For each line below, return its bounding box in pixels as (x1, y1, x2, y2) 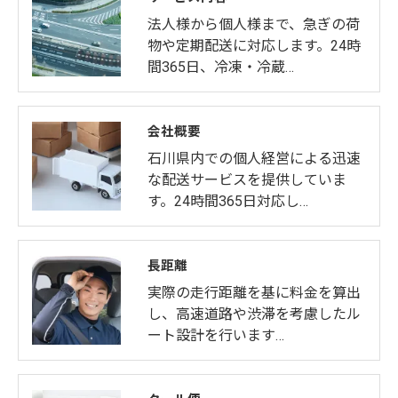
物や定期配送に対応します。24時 (147, 37, 361, 54)
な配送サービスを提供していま (147, 171, 346, 188)
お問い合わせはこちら (132, 37, 266, 53)
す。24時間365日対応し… (147, 193, 308, 210)
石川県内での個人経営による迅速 (147, 150, 361, 167)
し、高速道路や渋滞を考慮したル (147, 306, 361, 322)
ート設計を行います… (147, 327, 284, 344)
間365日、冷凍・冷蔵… (147, 59, 294, 76)
